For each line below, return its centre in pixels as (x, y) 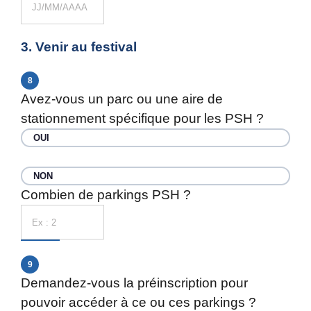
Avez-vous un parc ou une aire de (122, 99)
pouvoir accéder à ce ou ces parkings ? (138, 302)
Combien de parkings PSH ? (106, 195)
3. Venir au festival (79, 47)
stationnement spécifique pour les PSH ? (142, 118)
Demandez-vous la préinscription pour (134, 283)
